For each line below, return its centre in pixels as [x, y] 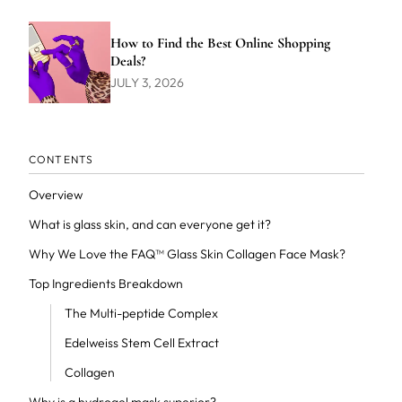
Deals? [127, 61]
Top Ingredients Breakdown [105, 284]
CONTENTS [61, 159]
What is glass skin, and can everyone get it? [149, 224]
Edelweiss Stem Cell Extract [141, 343]
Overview [55, 195]
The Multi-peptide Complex [141, 313]
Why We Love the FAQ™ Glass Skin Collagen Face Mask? [187, 254]
